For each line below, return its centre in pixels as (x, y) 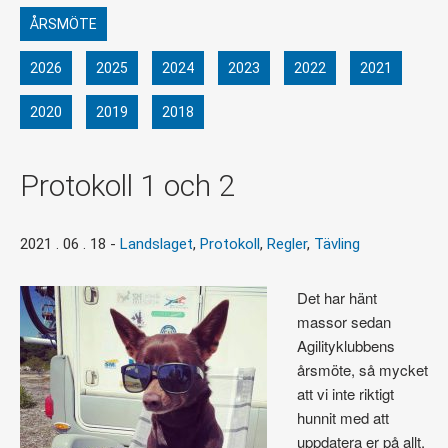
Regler (287, 244)
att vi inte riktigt (345, 394)
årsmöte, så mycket (362, 370)
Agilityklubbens (346, 346)
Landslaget (156, 244)
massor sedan (344, 322)
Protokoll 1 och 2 (127, 186)
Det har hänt (337, 298)
